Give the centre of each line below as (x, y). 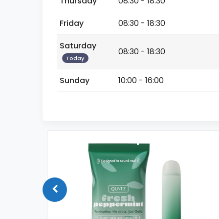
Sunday (75, 80)
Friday (72, 23)
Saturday (78, 46)
